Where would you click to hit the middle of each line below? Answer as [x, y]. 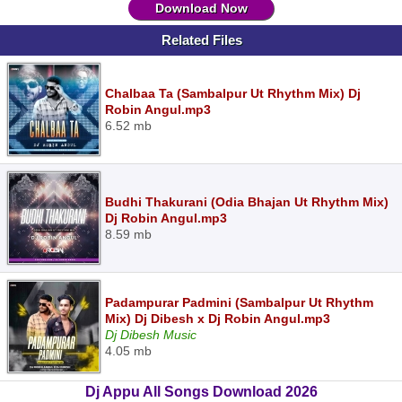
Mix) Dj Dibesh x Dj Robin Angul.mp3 [218, 319]
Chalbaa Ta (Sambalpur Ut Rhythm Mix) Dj [233, 93]
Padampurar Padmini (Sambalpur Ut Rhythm [239, 302]
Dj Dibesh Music [151, 335]
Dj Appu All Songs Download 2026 [201, 392]
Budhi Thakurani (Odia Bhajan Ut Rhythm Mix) [247, 202]
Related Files [202, 40]
